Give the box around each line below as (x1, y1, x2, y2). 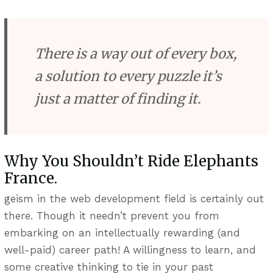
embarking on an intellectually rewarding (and (4, 226, 240, 239)
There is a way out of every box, (34, 45, 237, 63)
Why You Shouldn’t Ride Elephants (4, 152, 258, 171)
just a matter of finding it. (34, 90, 201, 108)
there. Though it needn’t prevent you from (4, 209, 219, 222)
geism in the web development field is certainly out (4, 192, 264, 205)
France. (4, 169, 57, 188)
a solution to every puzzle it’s (34, 68, 222, 85)
